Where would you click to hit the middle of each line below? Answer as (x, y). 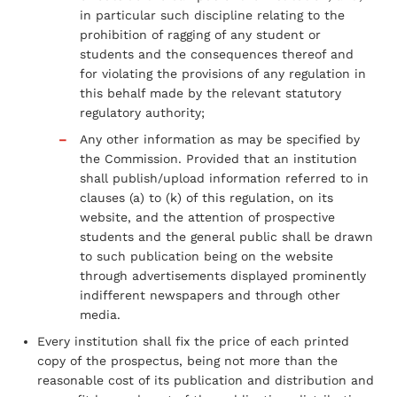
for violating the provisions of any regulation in (223, 73)
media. (100, 314)
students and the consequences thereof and (217, 54)
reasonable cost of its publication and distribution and (206, 380)
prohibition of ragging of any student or (200, 34)
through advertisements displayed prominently (223, 275)
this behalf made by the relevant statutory (210, 93)
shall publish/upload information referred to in (224, 178)
